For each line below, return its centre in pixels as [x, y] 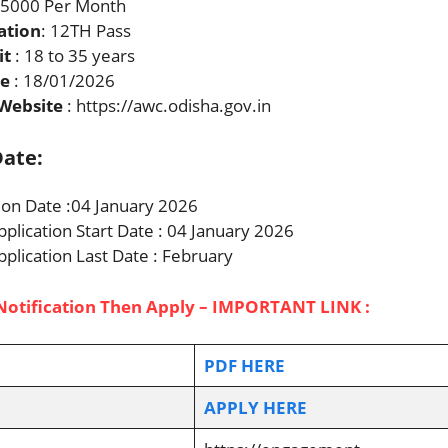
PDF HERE [244, 365]
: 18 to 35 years [73, 55]
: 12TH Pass [86, 30]
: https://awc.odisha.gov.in [167, 105]
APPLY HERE [255, 407]
